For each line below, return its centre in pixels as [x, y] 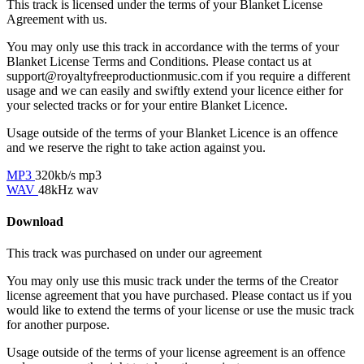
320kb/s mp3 [68, 175]
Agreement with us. [57, 19]
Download [35, 222]
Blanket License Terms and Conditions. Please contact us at [159, 61]
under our [182, 253]
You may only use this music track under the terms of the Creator [172, 281]
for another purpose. [58, 325]
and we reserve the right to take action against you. [136, 147]
